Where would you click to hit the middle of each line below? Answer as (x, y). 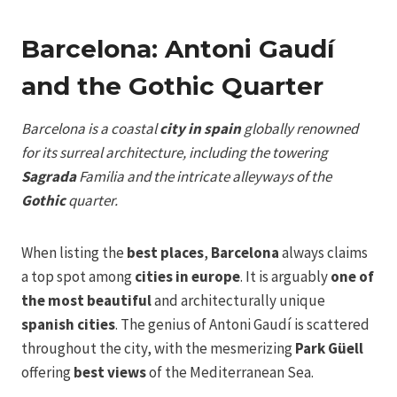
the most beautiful (86, 300)
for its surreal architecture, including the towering (175, 152)
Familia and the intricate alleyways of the (204, 176)
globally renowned (300, 128)
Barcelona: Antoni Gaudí (178, 48)
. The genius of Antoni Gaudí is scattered (242, 324)
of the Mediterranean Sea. (230, 372)
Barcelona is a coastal (90, 128)
